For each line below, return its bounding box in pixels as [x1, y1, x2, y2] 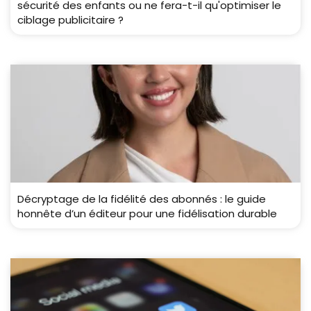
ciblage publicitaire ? [17, 12, 124, 28]
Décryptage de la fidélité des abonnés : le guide [17, 192, 266, 207]
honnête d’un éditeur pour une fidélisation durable [17, 206, 277, 221]
